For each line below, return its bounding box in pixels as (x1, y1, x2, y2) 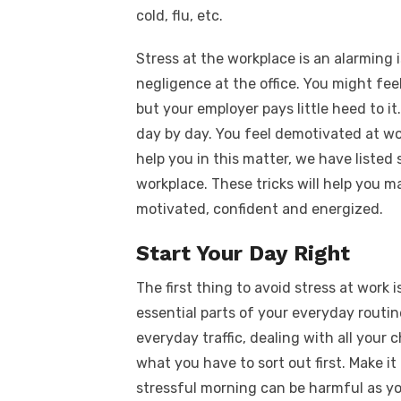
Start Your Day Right (136, 240, 350, 266)
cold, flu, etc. (136, 6, 223, 24)
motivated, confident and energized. (136, 200, 383, 218)
